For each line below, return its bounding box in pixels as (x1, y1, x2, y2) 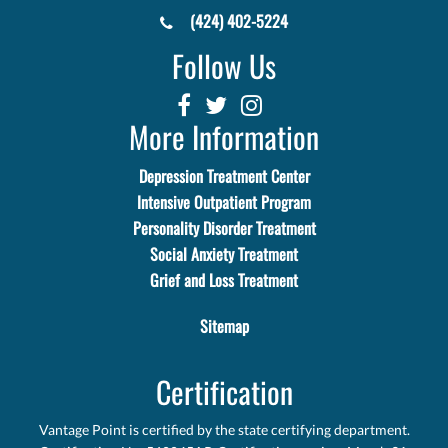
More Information (129, 116, 319, 158)
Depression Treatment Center (138, 165, 310, 187)
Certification (155, 371, 293, 413)
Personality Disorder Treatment (132, 217, 316, 239)
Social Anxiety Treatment (150, 243, 298, 265)
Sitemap (199, 315, 249, 337)
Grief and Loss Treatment (150, 269, 298, 291)
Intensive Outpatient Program (137, 191, 311, 213)
